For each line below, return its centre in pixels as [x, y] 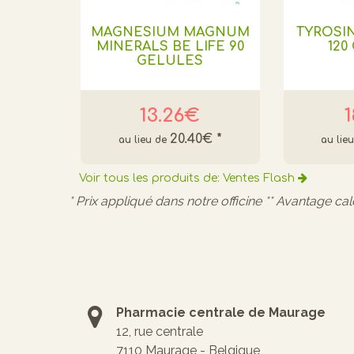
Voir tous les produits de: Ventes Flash [188, 178]
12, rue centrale [160, 331]
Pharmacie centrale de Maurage [221, 312]
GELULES [170, 60]
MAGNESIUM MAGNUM [170, 32]
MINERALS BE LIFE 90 [170, 46]
